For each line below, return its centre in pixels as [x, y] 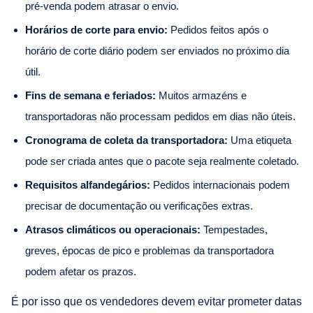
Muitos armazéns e [201, 95]
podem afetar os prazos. [81, 271]
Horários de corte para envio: [96, 29]
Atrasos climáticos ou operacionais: [113, 229]
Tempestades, [234, 229]
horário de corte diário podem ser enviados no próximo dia [157, 50]
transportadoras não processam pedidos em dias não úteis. [160, 116]
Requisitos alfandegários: [88, 184]
